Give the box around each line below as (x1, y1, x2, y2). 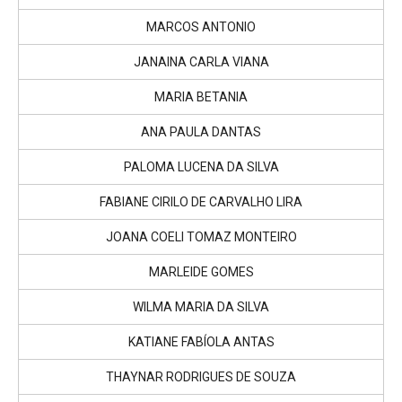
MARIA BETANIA (154, 89, 248, 104)
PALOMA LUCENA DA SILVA (123, 159, 279, 174)
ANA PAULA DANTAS (141, 124, 261, 139)
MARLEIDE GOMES (148, 264, 254, 279)
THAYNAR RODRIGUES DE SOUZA (106, 369, 296, 384)
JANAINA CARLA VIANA (133, 54, 269, 69)
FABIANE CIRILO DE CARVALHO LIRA (100, 194, 302, 209)
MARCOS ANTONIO (146, 19, 256, 34)
